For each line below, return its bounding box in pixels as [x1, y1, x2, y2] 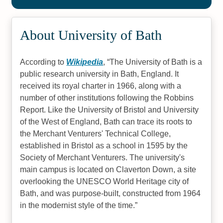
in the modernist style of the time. [20, 201, 135, 210]
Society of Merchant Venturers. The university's [20, 153, 185, 162]
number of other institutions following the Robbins [20, 94, 194, 102]
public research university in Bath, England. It [20, 70, 179, 78]
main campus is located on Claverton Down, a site [20, 165, 197, 174]
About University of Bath [20, 27, 162, 43]
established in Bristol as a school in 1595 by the [20, 141, 188, 150]
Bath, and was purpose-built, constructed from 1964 [20, 189, 201, 198]
